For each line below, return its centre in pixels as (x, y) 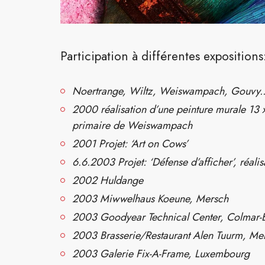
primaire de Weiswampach (132, 125)
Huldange (122, 180)
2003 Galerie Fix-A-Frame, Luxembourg (161, 254)
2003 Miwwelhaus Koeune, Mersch (150, 199)
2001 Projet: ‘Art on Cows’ (130, 144)
